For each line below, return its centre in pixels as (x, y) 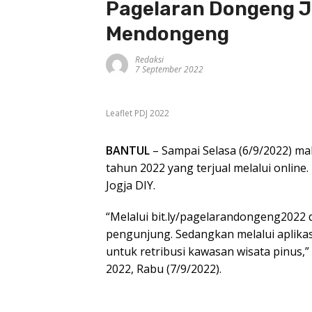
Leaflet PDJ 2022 (138, 113)
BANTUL (128, 150)
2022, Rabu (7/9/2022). (164, 268)
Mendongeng (167, 34)
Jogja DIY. (131, 185)
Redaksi (149, 60)
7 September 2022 (169, 70)
